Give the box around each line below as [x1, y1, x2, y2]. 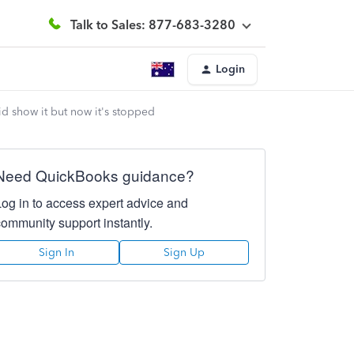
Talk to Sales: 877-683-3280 [70, 17, 235, 32]
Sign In [39, 246, 75, 259]
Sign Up [163, 246, 205, 259]
